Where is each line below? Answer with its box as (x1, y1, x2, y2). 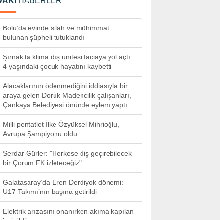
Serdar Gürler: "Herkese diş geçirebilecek (3, 149, 132, 157)
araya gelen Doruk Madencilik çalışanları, (3, 91, 131, 99)
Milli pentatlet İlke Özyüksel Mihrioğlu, (3, 120, 119, 128)
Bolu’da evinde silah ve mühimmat (3, 24, 109, 32)
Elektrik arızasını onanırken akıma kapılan (3, 207, 134, 215)
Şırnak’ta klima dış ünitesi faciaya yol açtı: (3, 53, 132, 61)
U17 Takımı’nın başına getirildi (3, 188, 97, 195)
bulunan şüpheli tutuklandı (3, 33, 84, 41)
